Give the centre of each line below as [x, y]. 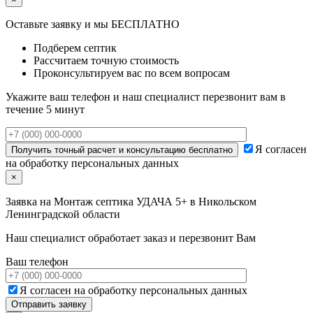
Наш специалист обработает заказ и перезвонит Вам [131, 238]
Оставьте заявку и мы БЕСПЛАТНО [93, 24]
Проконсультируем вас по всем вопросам [132, 73]
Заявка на [30, 202]
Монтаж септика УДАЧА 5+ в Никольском [155, 202]
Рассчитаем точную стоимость [106, 61]
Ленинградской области [63, 214]
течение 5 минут [45, 110]
